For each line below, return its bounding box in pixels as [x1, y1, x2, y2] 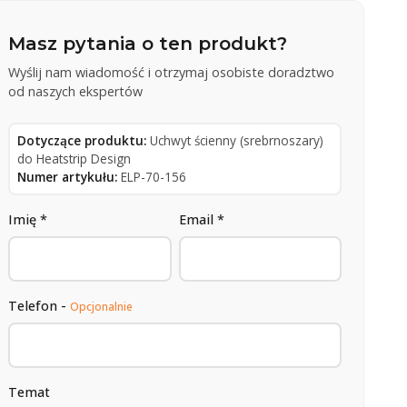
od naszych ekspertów [8, 82, 144, 100]
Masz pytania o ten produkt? [8, 32, 288, 55]
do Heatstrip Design [17, 149, 132, 167]
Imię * [8, 210, 48, 228]
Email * [178, 210, 224, 228]
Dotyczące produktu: [17, 131, 147, 149]
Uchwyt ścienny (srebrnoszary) [150, 131, 324, 149]
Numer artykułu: [17, 167, 118, 185]
